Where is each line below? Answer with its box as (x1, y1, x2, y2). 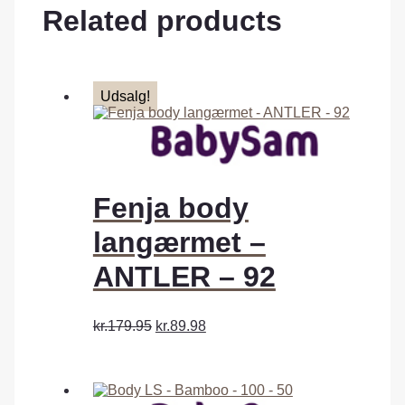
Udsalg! (99, 89, 150, 105)
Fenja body (92, 191, 249, 224)
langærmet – (92, 225, 266, 259)
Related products (42, 4, 283, 37)
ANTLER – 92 (92, 259, 276, 293)
